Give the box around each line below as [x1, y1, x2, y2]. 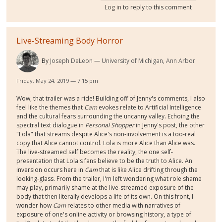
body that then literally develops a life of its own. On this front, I [16, 192, 194, 201]
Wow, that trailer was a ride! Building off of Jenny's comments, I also [16, 94, 206, 103]
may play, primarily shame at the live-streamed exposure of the [16, 183, 194, 192]
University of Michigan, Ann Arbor [102, 56, 196, 65]
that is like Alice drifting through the [99, 166, 198, 174]
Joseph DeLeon [50, 56, 93, 65]
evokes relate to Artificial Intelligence [97, 103, 202, 112]
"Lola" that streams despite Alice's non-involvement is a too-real [16, 130, 196, 139]
